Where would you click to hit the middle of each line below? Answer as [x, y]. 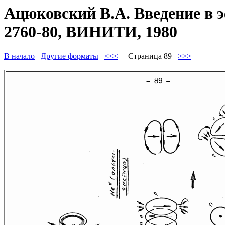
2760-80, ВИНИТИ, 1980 [91, 32]
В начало [19, 56]
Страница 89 [148, 56]
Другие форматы [70, 56]
